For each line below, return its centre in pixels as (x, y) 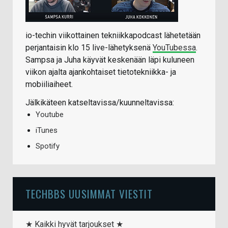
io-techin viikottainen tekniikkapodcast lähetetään (113, 36)
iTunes (47, 131)
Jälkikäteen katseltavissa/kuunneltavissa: (100, 103)
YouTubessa (174, 48)
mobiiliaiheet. (49, 84)
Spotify (48, 146)
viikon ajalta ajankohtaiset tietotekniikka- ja (101, 72)
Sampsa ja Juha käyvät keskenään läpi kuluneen (110, 60)
